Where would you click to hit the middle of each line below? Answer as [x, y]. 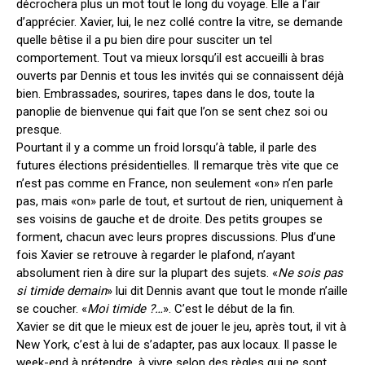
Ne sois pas [310, 273]
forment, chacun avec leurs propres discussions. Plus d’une [176, 237]
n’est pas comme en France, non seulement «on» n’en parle [175, 183]
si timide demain [62, 291]
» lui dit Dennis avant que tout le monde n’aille [227, 291]
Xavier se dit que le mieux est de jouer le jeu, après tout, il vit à [181, 327]
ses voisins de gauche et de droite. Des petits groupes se [169, 219]
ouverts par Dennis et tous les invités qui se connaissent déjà [180, 76]
